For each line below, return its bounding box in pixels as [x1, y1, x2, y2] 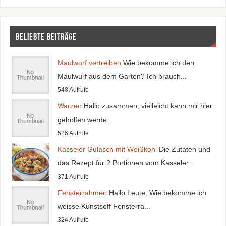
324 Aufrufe [57, 217, 89, 223]
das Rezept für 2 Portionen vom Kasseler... [57, 159, 194, 167]
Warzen [57, 102, 82, 110]
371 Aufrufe [57, 174, 89, 180]
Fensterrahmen [57, 189, 107, 197]
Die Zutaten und [158, 145, 210, 154]
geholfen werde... [57, 116, 113, 124]
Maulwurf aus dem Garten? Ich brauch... [57, 72, 187, 81]
